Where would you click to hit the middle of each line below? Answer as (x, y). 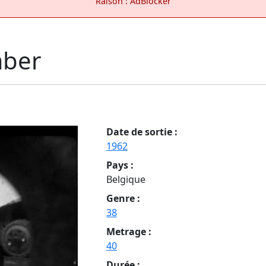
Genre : (123, 198)
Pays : (120, 165)
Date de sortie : (142, 132)
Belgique (126, 179)
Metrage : (129, 231)
